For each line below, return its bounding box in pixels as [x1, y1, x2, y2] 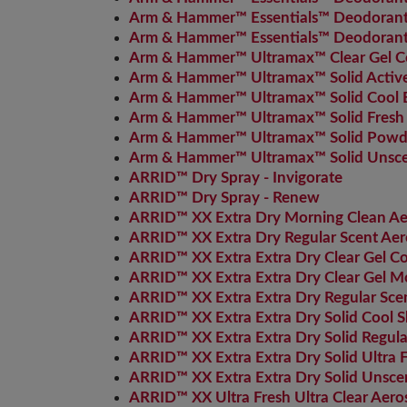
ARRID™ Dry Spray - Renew [129, 190, 320, 205]
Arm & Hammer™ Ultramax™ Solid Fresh [129, 110, 404, 125]
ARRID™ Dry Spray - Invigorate [129, 170, 342, 185]
